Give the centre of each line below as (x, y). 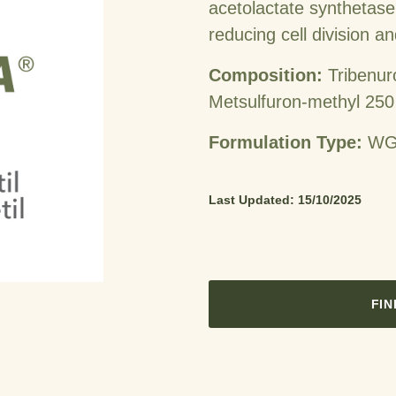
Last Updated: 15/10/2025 (285, 200)
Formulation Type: (286, 142)
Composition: (266, 75)
